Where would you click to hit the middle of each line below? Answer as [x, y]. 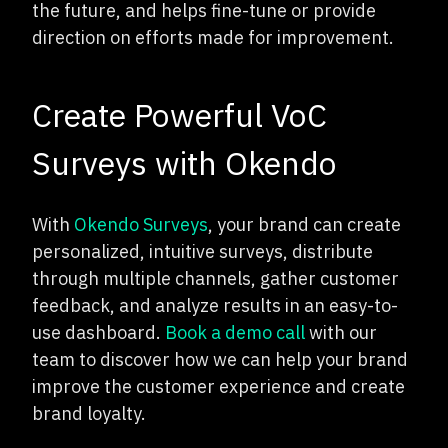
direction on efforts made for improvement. [213, 37]
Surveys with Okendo [184, 162]
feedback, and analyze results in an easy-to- [215, 305]
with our [341, 332]
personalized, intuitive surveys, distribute [202, 251]
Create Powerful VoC [179, 114]
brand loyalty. [89, 413]
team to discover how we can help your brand [220, 359]
